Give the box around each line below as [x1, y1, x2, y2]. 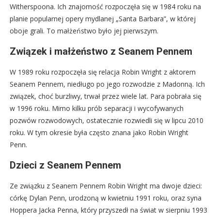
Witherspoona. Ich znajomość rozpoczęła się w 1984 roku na [10, 2, 201, 12]
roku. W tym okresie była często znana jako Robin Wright [10, 128, 188, 138]
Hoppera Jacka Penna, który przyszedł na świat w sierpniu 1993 [10, 205, 207, 215]
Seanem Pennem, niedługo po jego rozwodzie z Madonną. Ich [10, 79, 205, 89]
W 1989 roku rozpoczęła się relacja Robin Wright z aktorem [10, 67, 196, 77]
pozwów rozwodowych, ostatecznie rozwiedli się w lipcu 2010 [10, 116, 203, 125]
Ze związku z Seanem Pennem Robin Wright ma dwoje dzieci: [10, 181, 202, 191]
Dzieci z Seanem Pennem [10, 159, 121, 171]
